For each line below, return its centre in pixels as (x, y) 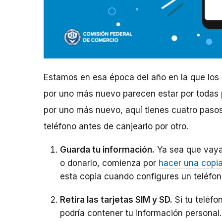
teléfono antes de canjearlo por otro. (116, 127)
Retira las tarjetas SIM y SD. (116, 200)
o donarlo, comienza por (109, 163)
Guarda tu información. (107, 150)
